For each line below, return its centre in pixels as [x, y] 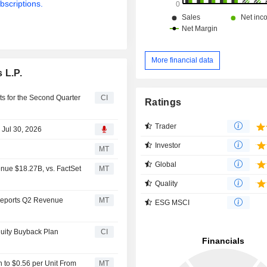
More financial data [183, 60]
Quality [167, 183]
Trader [166, 126]
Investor [168, 145]
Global [166, 164]
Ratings [163, 102]
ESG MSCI [173, 202]
